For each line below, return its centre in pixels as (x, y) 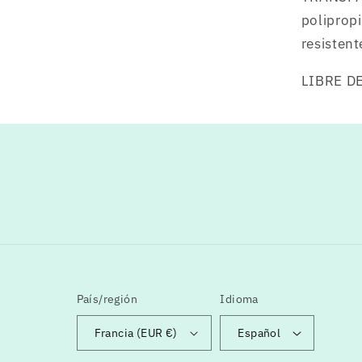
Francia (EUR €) (136, 333)
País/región (107, 299)
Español (259, 333)
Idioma (239, 299)
